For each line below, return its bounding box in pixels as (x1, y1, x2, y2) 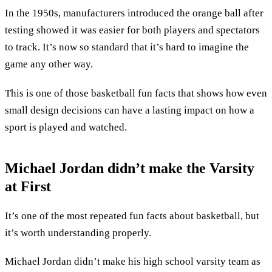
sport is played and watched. (5, 121, 127, 133)
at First (5, 178, 51, 194)
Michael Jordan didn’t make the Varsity (5, 160, 254, 176)
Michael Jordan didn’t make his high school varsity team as (5, 256, 260, 268)
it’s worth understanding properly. (5, 226, 151, 239)
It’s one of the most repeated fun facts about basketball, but (5, 209, 259, 222)
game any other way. (5, 58, 93, 70)
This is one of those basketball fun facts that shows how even (5, 87, 267, 99)
